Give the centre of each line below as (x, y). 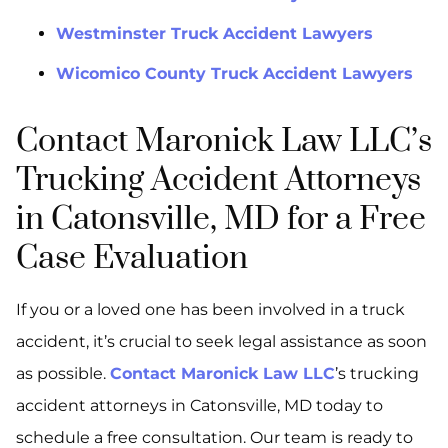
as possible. (63, 374)
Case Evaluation (132, 259)
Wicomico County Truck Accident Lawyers (234, 74)
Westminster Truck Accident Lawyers (214, 34)
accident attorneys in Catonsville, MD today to (199, 406)
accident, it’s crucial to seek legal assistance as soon (221, 342)
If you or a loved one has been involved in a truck (210, 310)
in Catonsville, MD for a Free (221, 220)
